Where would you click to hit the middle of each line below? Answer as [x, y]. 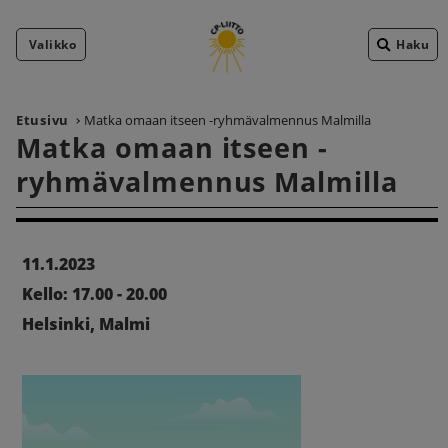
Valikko [53, 44]
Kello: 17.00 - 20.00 [94, 294]
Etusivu [43, 120]
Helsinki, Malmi [86, 324]
